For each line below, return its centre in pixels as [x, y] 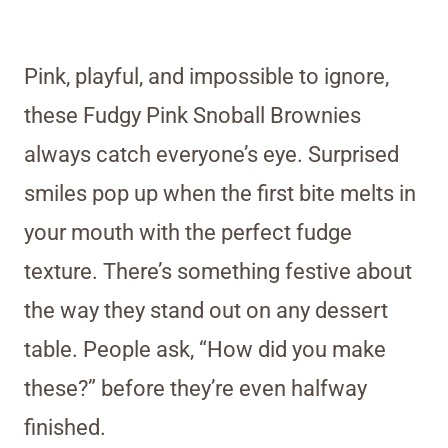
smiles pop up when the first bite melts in [220, 194]
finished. [65, 428]
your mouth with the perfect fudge [188, 233]
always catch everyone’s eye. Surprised [211, 155]
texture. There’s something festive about [218, 272]
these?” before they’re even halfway [195, 389]
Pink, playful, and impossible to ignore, [206, 77]
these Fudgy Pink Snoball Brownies [192, 116]
